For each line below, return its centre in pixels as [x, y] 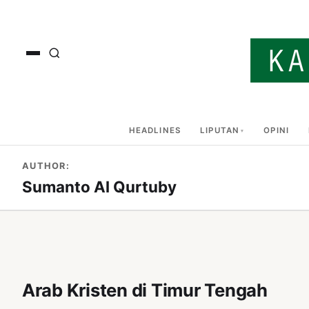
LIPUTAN [220, 130]
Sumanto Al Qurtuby [99, 187]
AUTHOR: [46, 166]
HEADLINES [155, 130]
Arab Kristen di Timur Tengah [145, 290]
